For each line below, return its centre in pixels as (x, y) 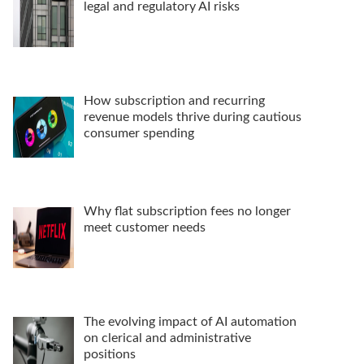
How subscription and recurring (174, 100)
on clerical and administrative (167, 338)
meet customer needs (145, 227)
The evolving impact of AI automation (190, 321)
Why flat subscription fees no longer (187, 211)
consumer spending (139, 133)
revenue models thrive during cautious (193, 117)
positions (110, 354)
